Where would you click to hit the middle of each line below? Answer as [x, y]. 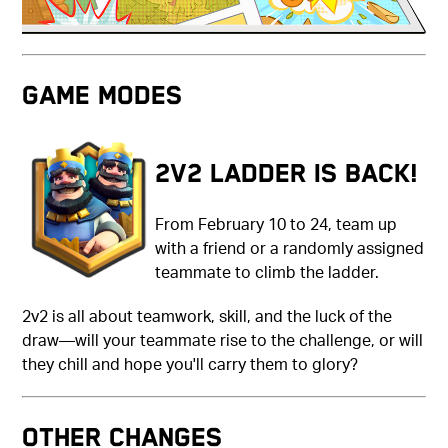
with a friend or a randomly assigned [290, 248]
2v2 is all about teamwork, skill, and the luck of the [207, 316]
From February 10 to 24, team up [276, 224]
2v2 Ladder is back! [287, 173]
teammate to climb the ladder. [267, 272]
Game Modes [102, 95]
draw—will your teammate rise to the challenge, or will [223, 340]
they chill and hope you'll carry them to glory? [190, 364]
